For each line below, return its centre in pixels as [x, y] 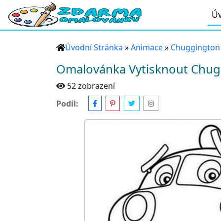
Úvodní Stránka [94, 47]
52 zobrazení [91, 86]
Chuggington [195, 47]
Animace [147, 47]
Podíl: [67, 103]
